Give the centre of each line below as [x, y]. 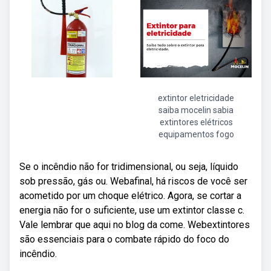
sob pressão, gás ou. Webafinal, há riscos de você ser [133, 181]
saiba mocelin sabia [196, 110]
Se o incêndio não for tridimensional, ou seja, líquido [129, 167]
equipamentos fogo [196, 134]
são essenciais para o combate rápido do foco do [124, 239]
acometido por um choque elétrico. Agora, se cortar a [130, 196]
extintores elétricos [196, 122]
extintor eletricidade [196, 98]
